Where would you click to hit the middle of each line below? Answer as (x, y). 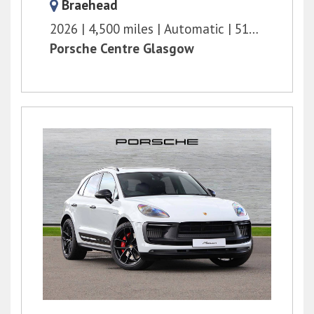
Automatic (194, 29)
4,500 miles (121, 29)
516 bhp (242, 29)
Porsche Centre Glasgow (122, 48)
